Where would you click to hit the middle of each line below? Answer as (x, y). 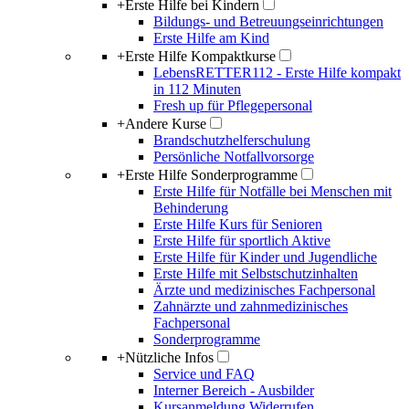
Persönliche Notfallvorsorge (234, 157)
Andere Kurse (166, 124)
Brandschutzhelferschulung (232, 140)
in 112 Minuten (197, 89)
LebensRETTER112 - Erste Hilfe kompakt (277, 73)
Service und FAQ (204, 374)
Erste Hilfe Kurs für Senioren (238, 224)
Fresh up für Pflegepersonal (233, 105)
